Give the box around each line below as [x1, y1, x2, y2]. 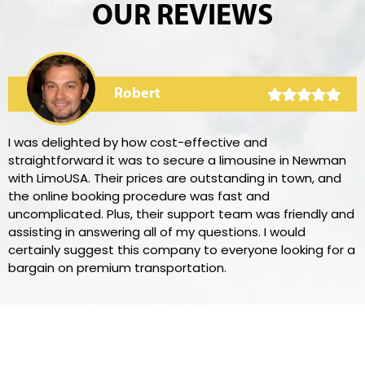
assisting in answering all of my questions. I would [8, 222, 306, 240]
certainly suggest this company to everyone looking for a [8, 240, 355, 258]
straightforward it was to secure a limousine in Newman [8, 151, 346, 169]
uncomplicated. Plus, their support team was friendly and [8, 204, 354, 222]
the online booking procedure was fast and [8, 187, 270, 204]
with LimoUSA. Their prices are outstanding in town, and [8, 169, 341, 187]
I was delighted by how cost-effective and [8, 133, 267, 151]
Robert [114, 86, 161, 102]
